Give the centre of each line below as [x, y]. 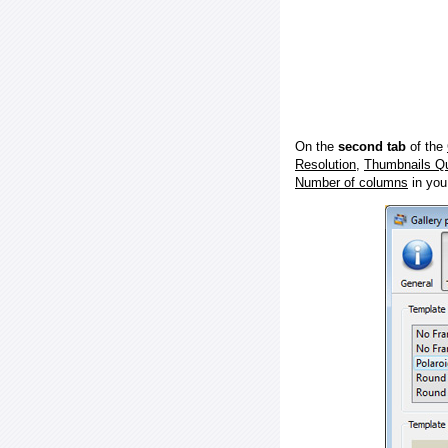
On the [316, 147]
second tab [372, 147]
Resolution [325, 165]
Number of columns [351, 183]
